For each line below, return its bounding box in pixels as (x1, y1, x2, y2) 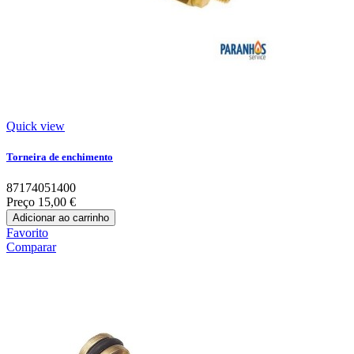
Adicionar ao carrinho (13, 212, 109, 224)
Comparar (6, 240, 56, 254)
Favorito (6, 226, 48, 240)
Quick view (6, 119, 65, 133)
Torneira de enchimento (6, 150, 113, 163)
